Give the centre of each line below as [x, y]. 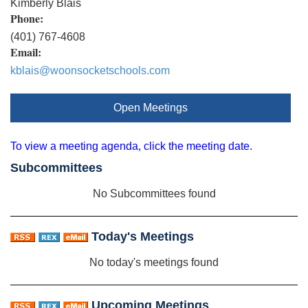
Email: [26, 52]
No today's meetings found [154, 262]
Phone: [27, 18]
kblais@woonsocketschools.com [90, 70]
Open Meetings [151, 107]
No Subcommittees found [154, 193]
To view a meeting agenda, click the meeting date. [131, 146]
